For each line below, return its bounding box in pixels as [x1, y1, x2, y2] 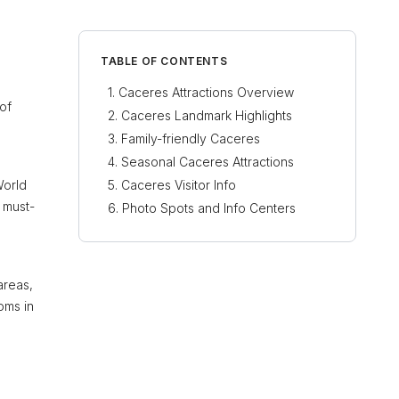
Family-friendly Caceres [121, 131, 260, 146]
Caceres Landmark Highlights [121, 108, 292, 123]
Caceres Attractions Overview [118, 85, 294, 100]
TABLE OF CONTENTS [101, 54, 228, 68]
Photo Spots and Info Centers [122, 200, 296, 216]
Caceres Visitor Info [121, 177, 236, 192]
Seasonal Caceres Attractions [121, 154, 294, 169]
